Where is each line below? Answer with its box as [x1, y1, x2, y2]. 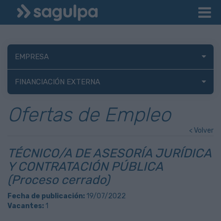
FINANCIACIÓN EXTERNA [15, 77, 100, 86]
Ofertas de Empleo [7, 103, 171, 126]
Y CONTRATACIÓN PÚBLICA [7, 159, 163, 174]
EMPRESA [15, 52, 49, 61]
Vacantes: [7, 202, 44, 210]
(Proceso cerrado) [7, 173, 110, 187]
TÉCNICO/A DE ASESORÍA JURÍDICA [7, 146, 211, 160]
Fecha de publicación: [7, 192, 85, 200]
